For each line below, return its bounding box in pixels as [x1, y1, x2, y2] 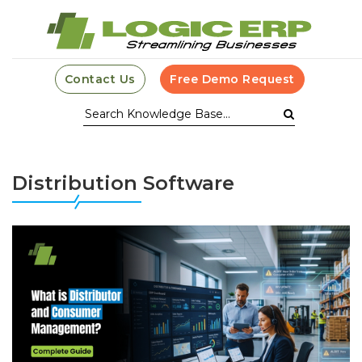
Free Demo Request [170, 72, 295, 86]
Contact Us [64, 72, 136, 86]
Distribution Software [12, 171, 234, 195]
